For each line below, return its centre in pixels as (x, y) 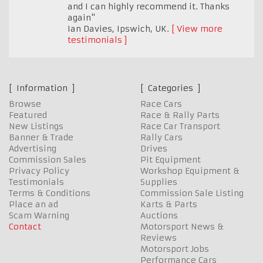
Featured (28, 115)
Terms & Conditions (50, 193)
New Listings (36, 126)
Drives (154, 148)
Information (42, 88)
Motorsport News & (182, 226)
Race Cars (161, 104)
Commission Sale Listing (192, 193)
